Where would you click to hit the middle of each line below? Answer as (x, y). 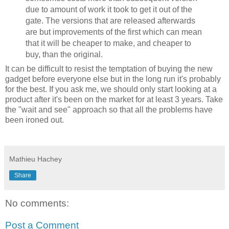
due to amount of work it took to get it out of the (109, 9)
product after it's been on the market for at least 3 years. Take (114, 100)
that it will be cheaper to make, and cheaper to (108, 43)
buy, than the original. (64, 54)
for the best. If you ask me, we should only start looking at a (111, 89)
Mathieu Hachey (36, 159)
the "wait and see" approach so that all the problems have (109, 110)
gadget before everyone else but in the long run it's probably (113, 79)
